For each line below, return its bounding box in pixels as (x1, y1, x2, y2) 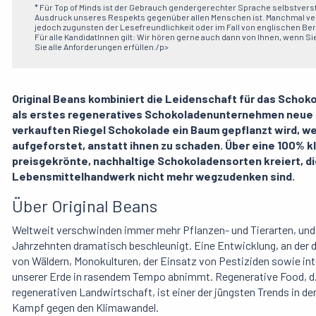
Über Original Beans (12, 195, 157, 217)
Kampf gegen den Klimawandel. (12, 300, 159, 315)
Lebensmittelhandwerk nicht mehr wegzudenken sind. (12, 169, 295, 183)
